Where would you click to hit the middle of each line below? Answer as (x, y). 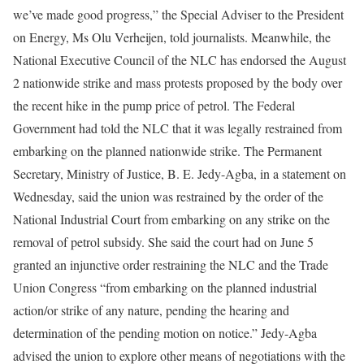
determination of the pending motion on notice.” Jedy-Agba (165, 332)
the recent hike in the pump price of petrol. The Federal (154, 105)
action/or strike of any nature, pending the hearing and (151, 310)
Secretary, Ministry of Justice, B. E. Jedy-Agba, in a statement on (180, 173)
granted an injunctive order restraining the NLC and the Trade (171, 264)
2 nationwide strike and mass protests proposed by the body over (178, 82)
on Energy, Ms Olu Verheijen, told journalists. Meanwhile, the (172, 37)
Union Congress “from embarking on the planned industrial (165, 287)
